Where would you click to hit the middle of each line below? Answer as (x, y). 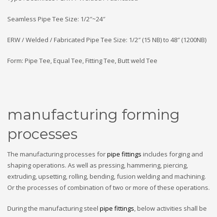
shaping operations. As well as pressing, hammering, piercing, (98, 165)
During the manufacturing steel (54, 208)
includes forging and (172, 154)
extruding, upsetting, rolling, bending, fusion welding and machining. (107, 176)
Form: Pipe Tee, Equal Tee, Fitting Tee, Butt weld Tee (82, 60)
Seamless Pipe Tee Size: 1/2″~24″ (56, 19)
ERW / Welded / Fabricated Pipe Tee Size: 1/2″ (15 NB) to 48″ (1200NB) (107, 39)
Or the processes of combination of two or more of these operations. (108, 187)
